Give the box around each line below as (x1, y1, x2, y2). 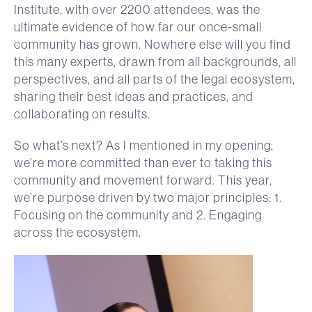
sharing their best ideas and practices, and (14, 88, 253, 104)
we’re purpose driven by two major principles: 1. (14, 189, 282, 205)
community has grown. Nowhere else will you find (14, 36, 291, 52)
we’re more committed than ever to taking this (14, 154, 272, 171)
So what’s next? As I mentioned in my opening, (14, 136, 274, 153)
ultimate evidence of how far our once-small (14, 18, 262, 35)
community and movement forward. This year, (14, 171, 272, 188)
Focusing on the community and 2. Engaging (14, 206, 262, 223)
